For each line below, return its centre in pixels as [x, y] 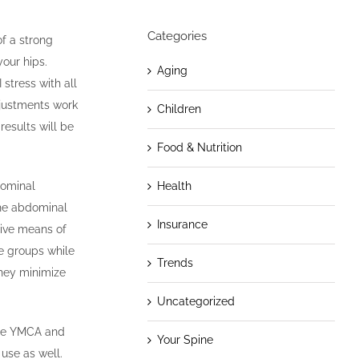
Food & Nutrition [199, 147]
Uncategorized [196, 301]
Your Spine [185, 339]
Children [179, 109]
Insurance [182, 224]
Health [174, 186]
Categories [177, 36]
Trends [175, 262]
